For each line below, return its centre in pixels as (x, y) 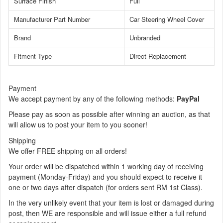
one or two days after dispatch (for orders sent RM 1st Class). (106, 187)
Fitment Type (33, 56)
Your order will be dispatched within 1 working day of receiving (106, 166)
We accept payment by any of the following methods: (93, 99)
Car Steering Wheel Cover (167, 19)
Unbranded (145, 38)
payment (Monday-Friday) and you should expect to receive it (105, 177)
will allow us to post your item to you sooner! (78, 124)
